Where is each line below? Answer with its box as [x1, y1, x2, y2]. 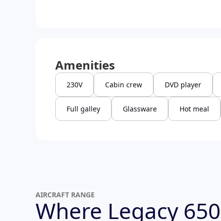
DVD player [165, 80, 201, 90]
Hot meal [180, 104, 209, 114]
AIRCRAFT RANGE [36, 190, 95, 200]
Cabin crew [105, 80, 142, 90]
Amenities [55, 57, 115, 74]
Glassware [123, 104, 157, 114]
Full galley [67, 104, 100, 114]
